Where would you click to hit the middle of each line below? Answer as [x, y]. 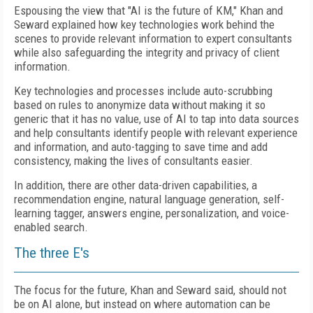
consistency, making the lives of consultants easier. [133, 161]
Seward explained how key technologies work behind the [144, 24]
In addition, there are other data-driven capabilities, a [136, 185]
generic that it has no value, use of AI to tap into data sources [156, 119]
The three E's [52, 253]
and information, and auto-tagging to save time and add [141, 147]
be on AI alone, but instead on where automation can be [142, 304]
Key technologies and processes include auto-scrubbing [143, 91]
